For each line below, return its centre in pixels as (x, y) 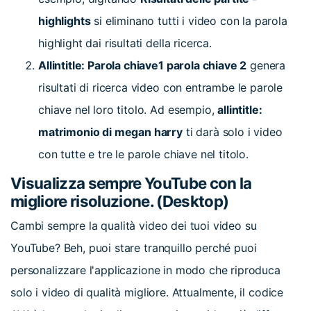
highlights (65, 20)
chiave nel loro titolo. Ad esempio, (126, 109)
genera (268, 65)
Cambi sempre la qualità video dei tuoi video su (134, 226)
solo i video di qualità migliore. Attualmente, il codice (147, 293)
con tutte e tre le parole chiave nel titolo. (143, 154)
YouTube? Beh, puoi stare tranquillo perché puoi (134, 248)
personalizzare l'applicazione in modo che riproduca (145, 270)
